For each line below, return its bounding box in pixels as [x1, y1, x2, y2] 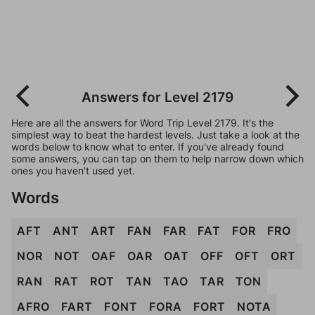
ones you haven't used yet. [11, 165, 135, 176]
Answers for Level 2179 [82, 89, 233, 105]
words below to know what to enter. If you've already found [11, 141, 284, 153]
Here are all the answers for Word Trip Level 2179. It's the [11, 117, 274, 129]
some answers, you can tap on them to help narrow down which [11, 153, 304, 165]
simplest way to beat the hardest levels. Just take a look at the [11, 129, 300, 141]
